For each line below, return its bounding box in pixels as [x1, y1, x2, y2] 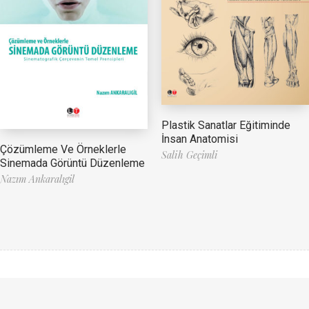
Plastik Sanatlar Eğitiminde [161, 118, 290, 132]
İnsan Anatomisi [161, 132, 238, 146]
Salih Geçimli [161, 148, 217, 161]
